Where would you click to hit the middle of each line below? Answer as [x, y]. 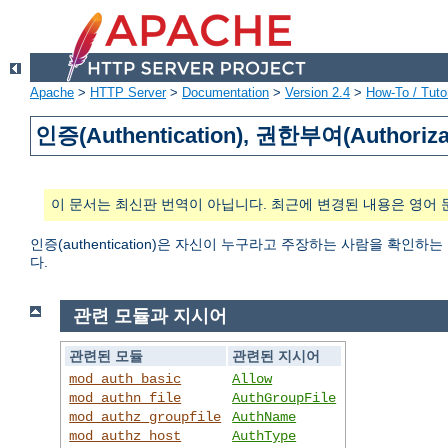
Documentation [225, 93]
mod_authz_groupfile [145, 416]
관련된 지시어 [276, 355]
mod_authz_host [125, 435]
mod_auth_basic [125, 378]
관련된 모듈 [106, 355]
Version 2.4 [317, 93]
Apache [52, 93]
